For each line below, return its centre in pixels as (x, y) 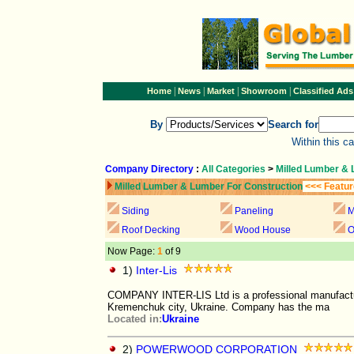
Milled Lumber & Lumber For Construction (209, 186)
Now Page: (132, 251)
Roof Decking (151, 230)
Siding (136, 211)
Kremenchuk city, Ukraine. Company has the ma (218, 307)
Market (220, 91)
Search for (293, 124)
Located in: (135, 319)
